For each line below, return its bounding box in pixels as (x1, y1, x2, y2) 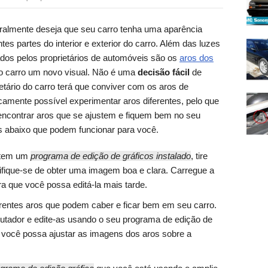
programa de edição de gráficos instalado (31, 150, 191, 161)
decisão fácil (138, 66, 190, 77)
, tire (191, 150, 208, 161)
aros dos (179, 52, 214, 63)
